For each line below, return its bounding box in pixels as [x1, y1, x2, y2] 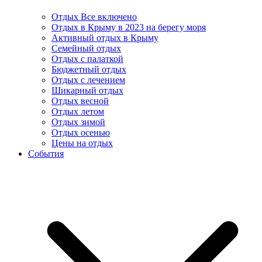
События [28, 149, 64, 159]
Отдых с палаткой [51, 54, 123, 64]
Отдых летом [51, 106, 104, 117]
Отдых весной [51, 96, 109, 106]
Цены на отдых [51, 138, 113, 149]
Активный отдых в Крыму [51, 33, 158, 43]
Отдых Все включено [51, 12, 137, 22]
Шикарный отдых [51, 85, 123, 96]
